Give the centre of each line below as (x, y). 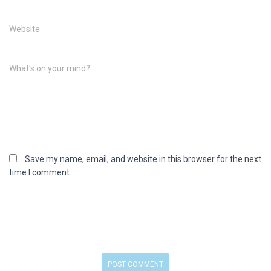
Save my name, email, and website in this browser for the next (143, 159)
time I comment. (40, 172)
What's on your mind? (50, 68)
